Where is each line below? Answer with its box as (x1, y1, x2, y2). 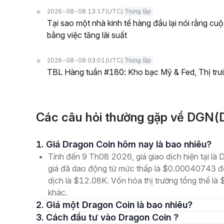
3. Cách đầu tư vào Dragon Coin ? (46, 212, 178, 222)
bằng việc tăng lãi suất (47, 30, 127, 40)
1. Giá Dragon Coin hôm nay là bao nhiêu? (46, 139, 211, 149)
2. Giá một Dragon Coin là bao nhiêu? (46, 199, 192, 210)
